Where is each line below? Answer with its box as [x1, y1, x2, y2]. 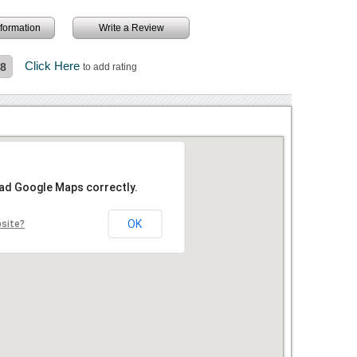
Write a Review [98, 22, 164, 33]
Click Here [25, 58, 84, 73]
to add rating [83, 61, 138, 72]
